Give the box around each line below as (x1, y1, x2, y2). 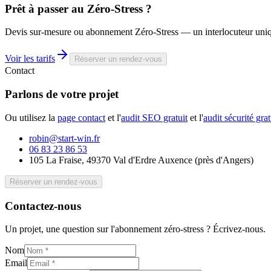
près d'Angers (198, 154, 250, 165)
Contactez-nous (5, 199, 81, 212)
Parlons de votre (5, 88, 89, 101)
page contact (57, 112, 105, 123)
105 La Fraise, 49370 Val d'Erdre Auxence (29, 154, 192, 165)
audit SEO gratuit (121, 112, 188, 123)
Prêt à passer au (5, 2, 87, 15)
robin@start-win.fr (29, 132, 100, 143)
